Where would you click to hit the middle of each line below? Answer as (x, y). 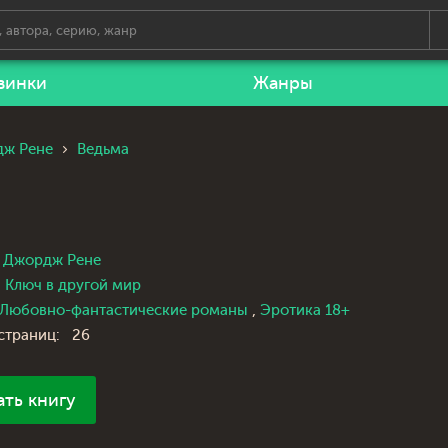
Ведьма (103, 149)
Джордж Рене (52, 260)
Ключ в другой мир (73, 285)
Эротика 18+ (305, 310)
